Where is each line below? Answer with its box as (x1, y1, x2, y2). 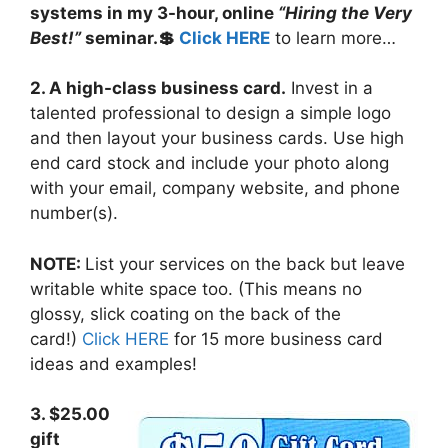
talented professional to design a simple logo (30, 103, 391, 124)
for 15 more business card (169, 328, 383, 349)
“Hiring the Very (278, 2, 412, 23)
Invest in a (286, 78, 373, 99)
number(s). (30, 203, 118, 224)
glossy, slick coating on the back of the (30, 303, 341, 324)
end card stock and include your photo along (30, 153, 389, 174)
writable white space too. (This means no (30, 278, 362, 299)
